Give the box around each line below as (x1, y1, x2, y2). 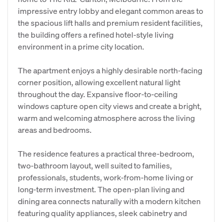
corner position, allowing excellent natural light (18, 77, 180, 87)
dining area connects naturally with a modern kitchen (18, 196, 201, 206)
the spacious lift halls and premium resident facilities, (18, 17, 203, 28)
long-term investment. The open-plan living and (18, 184, 184, 194)
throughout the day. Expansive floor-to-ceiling (18, 89, 177, 99)
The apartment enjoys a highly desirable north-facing (18, 65, 202, 75)
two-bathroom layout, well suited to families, (18, 160, 172, 170)
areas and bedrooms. (18, 124, 92, 135)
